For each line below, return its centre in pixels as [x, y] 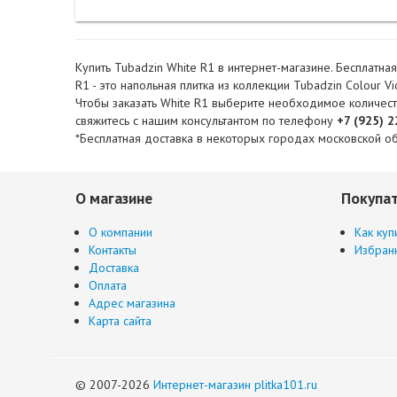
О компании [121, 232]
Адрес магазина [132, 303]
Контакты [113, 250]
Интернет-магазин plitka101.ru [235, 385]
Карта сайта [120, 321]
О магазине [114, 198]
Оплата [108, 285]
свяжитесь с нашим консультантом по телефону [206, 121]
